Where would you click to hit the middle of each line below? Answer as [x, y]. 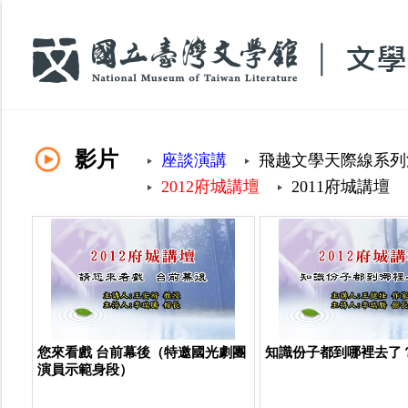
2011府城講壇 [341, 187]
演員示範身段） [85, 370]
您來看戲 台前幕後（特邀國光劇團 [141, 352]
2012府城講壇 [210, 187]
